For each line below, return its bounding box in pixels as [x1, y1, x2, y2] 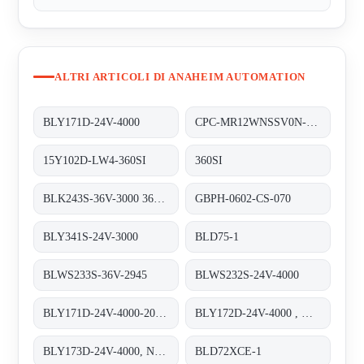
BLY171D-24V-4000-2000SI [155, 306, 167, 319]
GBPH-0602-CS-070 [195, 192, 292, 205]
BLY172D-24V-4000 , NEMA [301, 306, 314, 319]
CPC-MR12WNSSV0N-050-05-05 [306, 115, 318, 128]
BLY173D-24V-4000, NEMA [154, 344, 167, 357]
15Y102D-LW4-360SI [43, 154, 147, 167]
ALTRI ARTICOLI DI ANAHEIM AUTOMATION [54, 70, 306, 83]
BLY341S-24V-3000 [43, 230, 139, 243]
